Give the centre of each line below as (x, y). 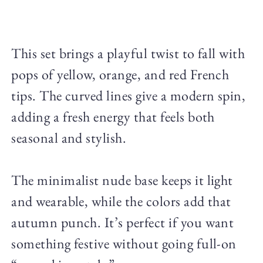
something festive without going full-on (124, 243)
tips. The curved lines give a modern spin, (129, 95)
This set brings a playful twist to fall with (128, 53)
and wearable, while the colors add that (121, 201)
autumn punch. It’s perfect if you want (123, 222)
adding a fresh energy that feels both (113, 116)
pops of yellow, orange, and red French (120, 74)
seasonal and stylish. (69, 137)
